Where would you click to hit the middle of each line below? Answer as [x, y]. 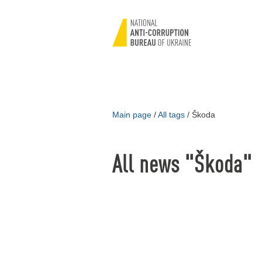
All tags [171, 115]
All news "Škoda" [182, 163]
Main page [132, 115]
